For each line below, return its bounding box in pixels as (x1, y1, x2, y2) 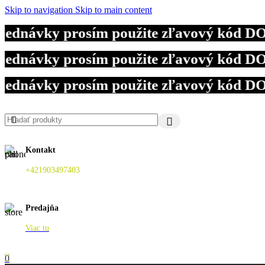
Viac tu (25, 224, 49, 233)
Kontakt (25, 145, 56, 154)
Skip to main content (75, 5, 152, 15)
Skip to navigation (5, 5, 75, 15)
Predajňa (25, 203, 59, 213)
